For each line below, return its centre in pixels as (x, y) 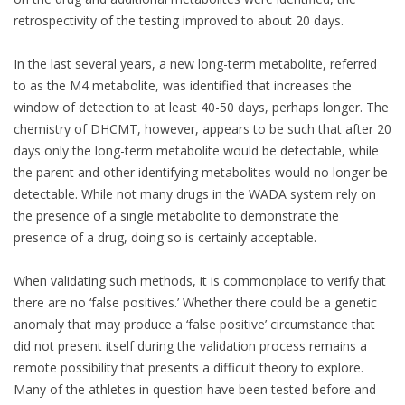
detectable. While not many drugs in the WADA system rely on (195, 194)
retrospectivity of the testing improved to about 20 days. (179, 21)
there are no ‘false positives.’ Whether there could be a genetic (195, 303)
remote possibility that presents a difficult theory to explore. (188, 368)
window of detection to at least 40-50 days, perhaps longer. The (201, 108)
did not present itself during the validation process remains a (190, 346)
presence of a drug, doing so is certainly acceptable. (165, 238)
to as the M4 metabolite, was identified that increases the (183, 86)
